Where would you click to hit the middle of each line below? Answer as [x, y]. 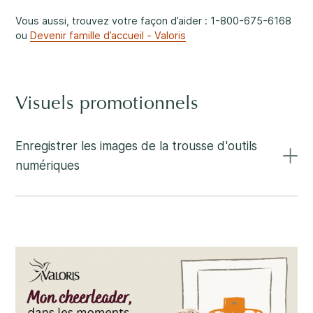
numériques [47, 165]
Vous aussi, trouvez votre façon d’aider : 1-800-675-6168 [153, 21]
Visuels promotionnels [107, 105]
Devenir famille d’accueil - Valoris [108, 36]
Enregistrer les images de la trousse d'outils [136, 145]
